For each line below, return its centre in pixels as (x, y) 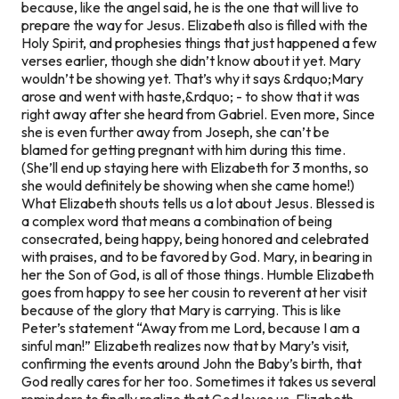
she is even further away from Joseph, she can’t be (175, 131)
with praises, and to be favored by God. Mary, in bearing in (197, 256)
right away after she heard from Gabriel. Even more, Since (198, 114)
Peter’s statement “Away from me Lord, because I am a (191, 327)
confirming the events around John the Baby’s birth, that (191, 363)
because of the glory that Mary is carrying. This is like (181, 309)
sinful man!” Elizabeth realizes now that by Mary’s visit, (185, 345)
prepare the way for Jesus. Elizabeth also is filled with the (195, 24)
